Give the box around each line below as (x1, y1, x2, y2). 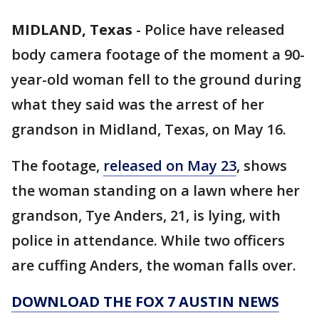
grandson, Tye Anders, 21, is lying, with (11, 206, 281, 225)
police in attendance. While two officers (11, 231, 285, 250)
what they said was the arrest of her (11, 95, 264, 114)
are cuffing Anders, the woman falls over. (11, 256, 296, 275)
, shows (236, 156, 287, 175)
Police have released (145, 20, 285, 39)
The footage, (11, 156, 103, 175)
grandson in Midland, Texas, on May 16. (11, 120, 286, 139)
